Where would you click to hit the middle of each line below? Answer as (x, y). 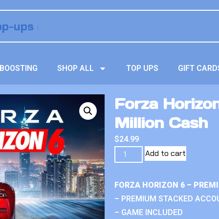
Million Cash (161, 123)
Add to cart (166, 153)
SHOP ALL (76, 68)
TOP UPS (142, 68)
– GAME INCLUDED (149, 212)
